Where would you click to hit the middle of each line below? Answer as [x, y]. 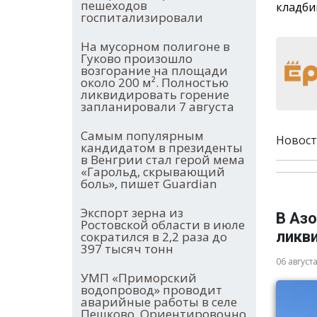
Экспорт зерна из [132, 213]
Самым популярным [142, 136]
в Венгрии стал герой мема [163, 160]
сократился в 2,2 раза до [154, 237]
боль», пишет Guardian [149, 184]
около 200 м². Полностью [155, 83]
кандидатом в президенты [162, 148]
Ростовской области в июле [163, 225]
